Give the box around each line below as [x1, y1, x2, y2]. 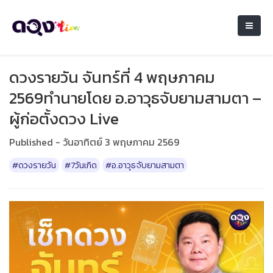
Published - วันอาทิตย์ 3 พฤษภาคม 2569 [9, 135, 179, 149]
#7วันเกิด [65, 158, 97, 172]
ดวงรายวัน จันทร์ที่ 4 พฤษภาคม [9, 65, 215, 89]
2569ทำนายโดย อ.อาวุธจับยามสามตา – [9, 86, 261, 110]
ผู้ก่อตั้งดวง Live [9, 107, 119, 130]
